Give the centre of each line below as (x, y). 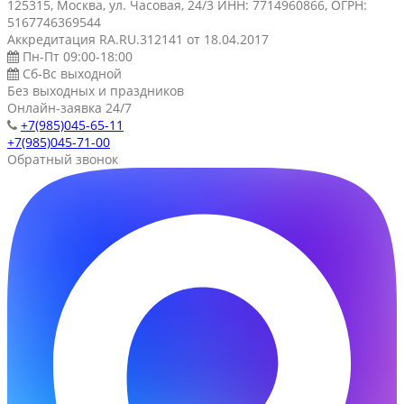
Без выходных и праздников (96, 91)
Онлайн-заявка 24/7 (69, 108)
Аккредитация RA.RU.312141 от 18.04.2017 (138, 39)
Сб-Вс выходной (70, 73)
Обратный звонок (63, 159)
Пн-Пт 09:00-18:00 (76, 56)
